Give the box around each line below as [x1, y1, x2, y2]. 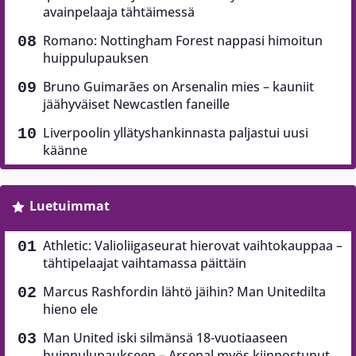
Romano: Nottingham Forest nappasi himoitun [43, 32, 323, 49]
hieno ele [43, 300, 98, 318]
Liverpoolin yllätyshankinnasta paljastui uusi [43, 124, 308, 141]
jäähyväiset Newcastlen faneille [43, 95, 230, 113]
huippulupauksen [43, 49, 149, 67]
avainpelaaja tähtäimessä [43, 3, 195, 21]
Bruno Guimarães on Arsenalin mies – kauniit [43, 78, 314, 95]
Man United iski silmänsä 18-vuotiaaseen [43, 329, 288, 346]
